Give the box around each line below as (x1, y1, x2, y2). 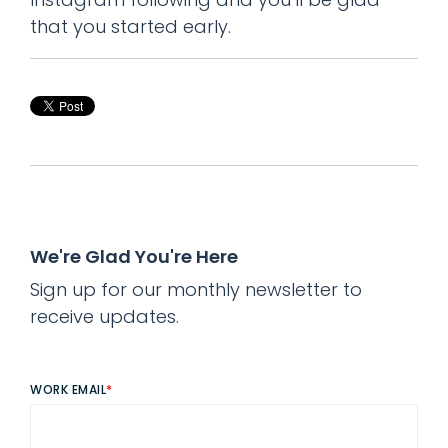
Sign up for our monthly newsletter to (30, 276, 362, 302)
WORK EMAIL (30, 380, 106, 398)
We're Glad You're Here (30, 243, 238, 269)
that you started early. (30, 13, 231, 39)
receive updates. (30, 303, 179, 329)
